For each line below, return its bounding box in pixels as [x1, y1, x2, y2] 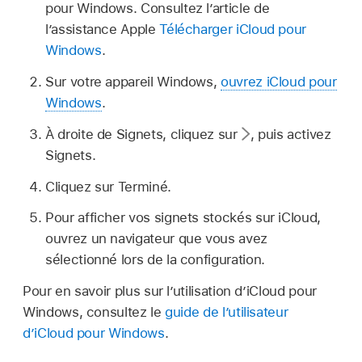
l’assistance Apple [45, 21, 160, 38]
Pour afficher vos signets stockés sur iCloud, [45, 209, 321, 226]
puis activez [257, 125, 331, 142]
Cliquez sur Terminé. [45, 178, 171, 195]
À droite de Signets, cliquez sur [45, 125, 242, 142]
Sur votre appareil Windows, [45, 74, 221, 90]
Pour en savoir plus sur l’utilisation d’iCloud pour [23, 283, 317, 300]
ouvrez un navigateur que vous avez [45, 230, 267, 247]
